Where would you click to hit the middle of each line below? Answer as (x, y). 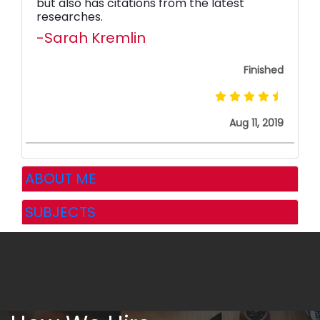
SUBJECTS (60, 212)
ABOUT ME (61, 178)
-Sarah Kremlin (91, 38)
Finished (264, 70)
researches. (70, 17)
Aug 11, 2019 (256, 123)
